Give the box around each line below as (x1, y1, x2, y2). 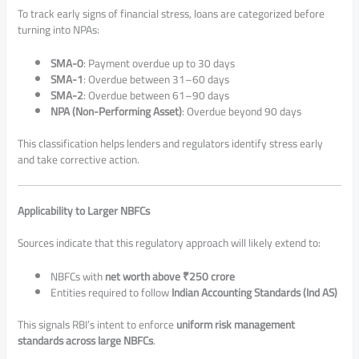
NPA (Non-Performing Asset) (50, 100, 183, 122)
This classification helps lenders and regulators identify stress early (18, 133, 324, 155)
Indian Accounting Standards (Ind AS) (171, 281, 338, 303)
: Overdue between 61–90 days (83, 84, 230, 106)
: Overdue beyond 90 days (182, 100, 302, 122)
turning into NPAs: (18, 18, 100, 40)
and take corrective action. (18, 149, 140, 171)
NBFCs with (50, 265, 106, 287)
